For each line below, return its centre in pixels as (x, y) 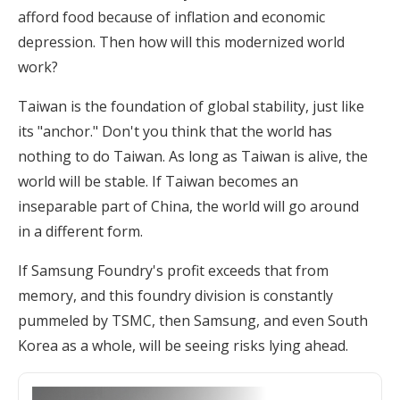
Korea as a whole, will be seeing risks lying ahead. (183, 346)
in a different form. (80, 232)
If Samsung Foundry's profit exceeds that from (173, 271)
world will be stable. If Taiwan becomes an (158, 182)
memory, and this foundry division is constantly (175, 296)
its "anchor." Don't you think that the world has (175, 132)
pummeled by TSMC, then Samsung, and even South (193, 321)
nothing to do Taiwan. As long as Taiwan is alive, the (193, 157)
